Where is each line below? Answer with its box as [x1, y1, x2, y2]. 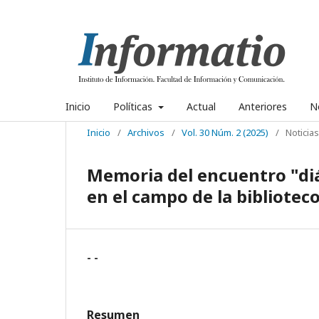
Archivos [127, 126, 164, 139]
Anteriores [238, 100, 287, 113]
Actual [186, 100, 216, 113]
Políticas [113, 100, 155, 113]
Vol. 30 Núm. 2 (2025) [182, 126, 268, 139]
